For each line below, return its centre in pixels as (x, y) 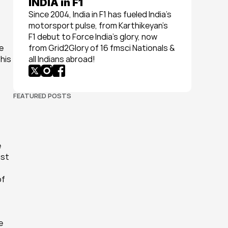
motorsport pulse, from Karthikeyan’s (98, 25)
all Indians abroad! (62, 59)
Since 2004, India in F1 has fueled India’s (100, 14)
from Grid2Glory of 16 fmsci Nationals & (102, 48)
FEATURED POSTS (42, 96)
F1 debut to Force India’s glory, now (93, 37)
